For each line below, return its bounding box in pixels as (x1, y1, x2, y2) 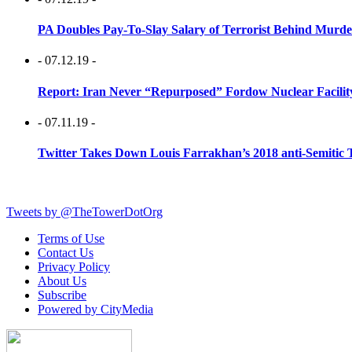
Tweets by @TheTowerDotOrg (6, 205, 163, 219)
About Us (38, 274, 86, 288)
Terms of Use (38, 232, 104, 246)
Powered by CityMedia (38, 302, 153, 317)
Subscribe (38, 288, 86, 302)
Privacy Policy (38, 260, 110, 274)
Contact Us (38, 246, 93, 260)
